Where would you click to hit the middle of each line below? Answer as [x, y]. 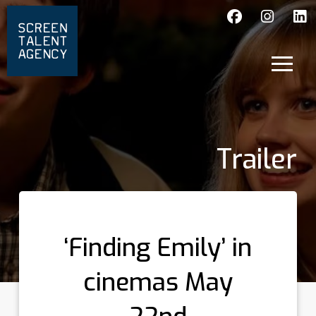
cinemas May [158, 282]
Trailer [257, 159]
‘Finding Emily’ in [158, 247]
